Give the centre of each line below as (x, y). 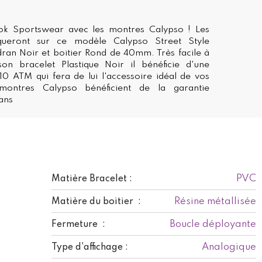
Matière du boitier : (96, 201)
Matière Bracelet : (92, 179)
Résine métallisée (215, 201)
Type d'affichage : (90, 247)
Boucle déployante (213, 224)
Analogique (229, 247)
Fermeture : (78, 224)
